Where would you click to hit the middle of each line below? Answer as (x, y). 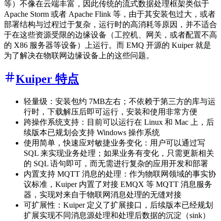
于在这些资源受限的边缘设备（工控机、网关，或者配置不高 (110, 35)
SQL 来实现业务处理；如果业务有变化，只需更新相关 (119, 153)
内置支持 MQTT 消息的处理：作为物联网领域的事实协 (120, 174)
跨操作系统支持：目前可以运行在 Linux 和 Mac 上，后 (119, 122)
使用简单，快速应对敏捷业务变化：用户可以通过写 (114, 143)
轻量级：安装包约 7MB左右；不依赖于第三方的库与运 (120, 102)
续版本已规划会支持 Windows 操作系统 (92, 133)
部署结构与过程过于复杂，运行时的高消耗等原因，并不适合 (110, 25)
